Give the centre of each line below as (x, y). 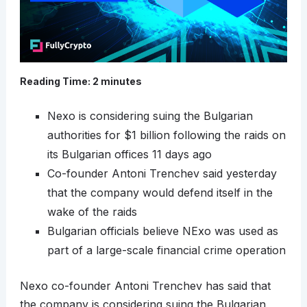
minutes (121, 82)
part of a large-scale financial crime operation (166, 250)
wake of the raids (92, 212)
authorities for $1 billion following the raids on (166, 135)
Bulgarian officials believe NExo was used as (162, 231)
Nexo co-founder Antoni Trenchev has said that (145, 286)
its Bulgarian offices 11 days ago (129, 155)
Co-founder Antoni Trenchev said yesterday (162, 174)
